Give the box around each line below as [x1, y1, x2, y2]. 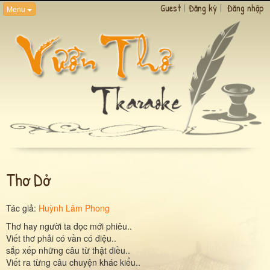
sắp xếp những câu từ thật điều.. [6, 243, 130, 256]
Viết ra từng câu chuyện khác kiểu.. [6, 256, 140, 268]
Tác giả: [6, 201, 39, 214]
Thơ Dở [6, 167, 50, 192]
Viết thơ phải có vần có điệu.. [6, 231, 116, 244]
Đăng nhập [227, 1, 264, 14]
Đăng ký [189, 1, 217, 14]
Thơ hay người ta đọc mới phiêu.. [6, 219, 132, 232]
